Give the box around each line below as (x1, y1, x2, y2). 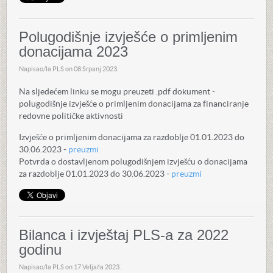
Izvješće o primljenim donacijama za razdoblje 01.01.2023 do (19, 132, 244, 142)
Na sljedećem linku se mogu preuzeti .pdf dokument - (19, 87, 215, 96)
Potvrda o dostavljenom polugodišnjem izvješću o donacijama (19, 157, 247, 166)
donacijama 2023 (19, 43, 128, 60)
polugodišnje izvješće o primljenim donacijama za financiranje (19, 99, 249, 108)
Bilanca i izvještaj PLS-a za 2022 (19, 227, 229, 243)
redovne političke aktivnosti (19, 111, 123, 121)
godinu (19, 241, 62, 258)
